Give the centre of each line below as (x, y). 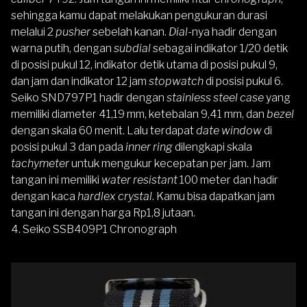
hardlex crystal (115, 197)
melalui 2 (33, 32)
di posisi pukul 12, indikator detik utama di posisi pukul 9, (144, 65)
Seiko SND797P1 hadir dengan (89, 98)
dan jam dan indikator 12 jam (80, 82)
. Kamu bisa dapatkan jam (213, 197)
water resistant (139, 180)
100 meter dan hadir (228, 180)
